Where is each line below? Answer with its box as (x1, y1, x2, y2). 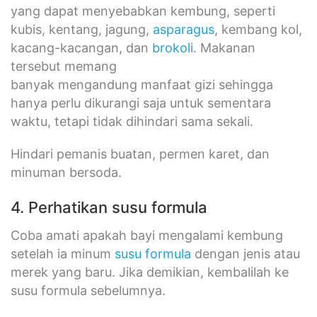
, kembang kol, (214, 21, 302, 37)
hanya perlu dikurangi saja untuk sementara (11, 95, 271, 110)
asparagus (153, 21, 214, 37)
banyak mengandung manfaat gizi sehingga (11, 76, 273, 92)
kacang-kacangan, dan (11, 40, 152, 55)
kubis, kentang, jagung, (11, 21, 153, 37)
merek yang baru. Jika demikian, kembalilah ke (11, 264, 289, 279)
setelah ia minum (11, 246, 115, 261)
